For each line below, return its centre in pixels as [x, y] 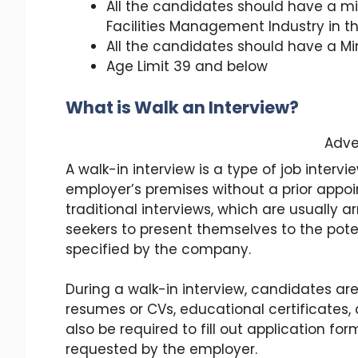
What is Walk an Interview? [182, 107]
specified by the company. [158, 249]
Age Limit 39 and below [187, 67]
